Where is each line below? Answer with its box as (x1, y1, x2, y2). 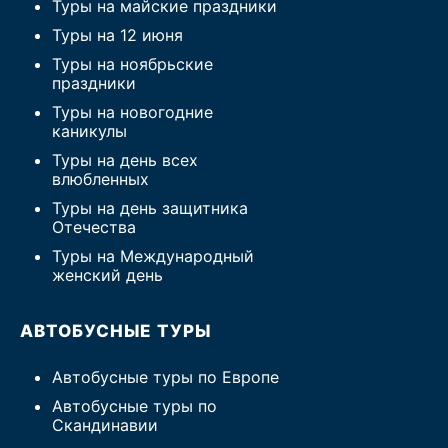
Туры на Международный (52, 246, 254, 266)
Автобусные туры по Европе (52, 367, 279, 387)
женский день (52, 265, 163, 285)
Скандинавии (52, 415, 158, 435)
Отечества (52, 217, 136, 237)
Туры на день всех (52, 150, 198, 170)
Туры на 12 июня (52, 25, 183, 45)
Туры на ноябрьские (52, 54, 213, 74)
